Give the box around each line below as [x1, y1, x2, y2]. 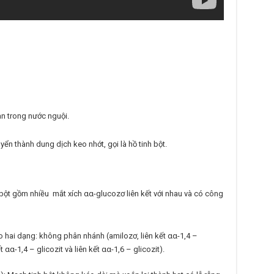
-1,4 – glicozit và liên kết [14, 244, 102, 254]
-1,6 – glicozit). [111, 244, 165, 254]
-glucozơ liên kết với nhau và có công [93, 189, 223, 199]
